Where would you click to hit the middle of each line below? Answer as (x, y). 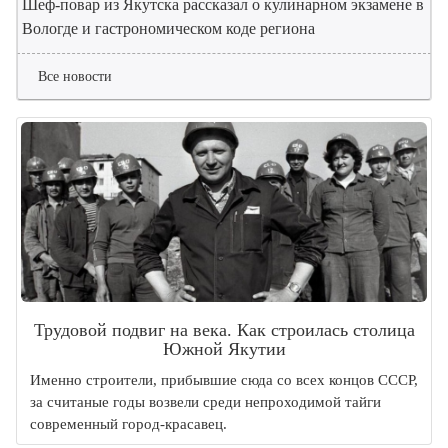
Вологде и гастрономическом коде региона (168, 29)
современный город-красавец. (128, 424)
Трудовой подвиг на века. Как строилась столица (224, 330)
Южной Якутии (224, 349)
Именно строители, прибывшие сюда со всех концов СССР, (224, 380)
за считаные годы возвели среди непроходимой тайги (205, 402)
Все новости (75, 77)
